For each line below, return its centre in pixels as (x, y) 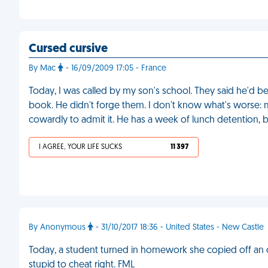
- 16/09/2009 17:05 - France (115, 68)
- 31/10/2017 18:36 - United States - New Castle (179, 228)
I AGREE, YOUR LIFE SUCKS (80, 147)
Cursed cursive (68, 49)
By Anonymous (58, 228)
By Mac (43, 68)
